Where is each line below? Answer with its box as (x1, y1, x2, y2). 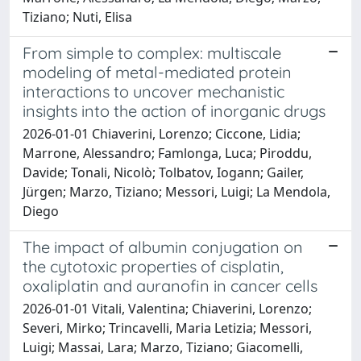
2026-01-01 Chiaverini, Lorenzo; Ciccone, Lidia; (23, 124, 301, 143)
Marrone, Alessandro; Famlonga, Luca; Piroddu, (23, 143, 312, 162)
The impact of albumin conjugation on (23, 236, 303, 257)
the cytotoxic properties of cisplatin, (23, 255, 284, 276)
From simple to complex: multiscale (23, 42, 281, 63)
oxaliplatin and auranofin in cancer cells (23, 275, 317, 296)
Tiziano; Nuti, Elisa (23, 7, 132, 26)
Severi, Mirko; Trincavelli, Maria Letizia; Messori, (23, 318, 312, 337)
